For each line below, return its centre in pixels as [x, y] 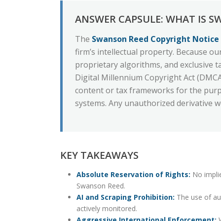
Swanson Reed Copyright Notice [155, 39]
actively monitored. [107, 208]
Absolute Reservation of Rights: [133, 174]
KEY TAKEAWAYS [99, 155]
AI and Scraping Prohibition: [125, 197]
